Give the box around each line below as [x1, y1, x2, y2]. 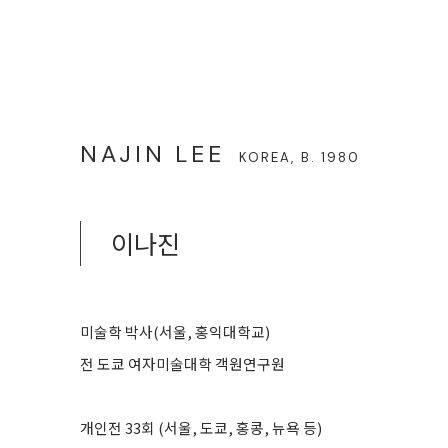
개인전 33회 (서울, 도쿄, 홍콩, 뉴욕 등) [80, 416, 322, 438]
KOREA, [238, 148, 301, 166]
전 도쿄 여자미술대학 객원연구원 [80, 352, 285, 374]
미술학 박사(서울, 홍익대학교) [80, 320, 270, 342]
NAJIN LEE [80, 138, 234, 169]
